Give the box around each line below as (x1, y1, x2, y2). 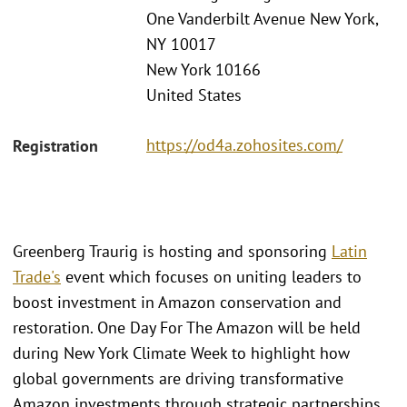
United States (146, 84, 242, 106)
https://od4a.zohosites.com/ (146, 134, 342, 155)
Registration (13, 134, 98, 156)
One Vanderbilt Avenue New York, (146, 8, 378, 30)
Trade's (13, 265, 61, 287)
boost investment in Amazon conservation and (13, 291, 342, 313)
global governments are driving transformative (13, 367, 343, 389)
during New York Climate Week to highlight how (13, 342, 350, 363)
